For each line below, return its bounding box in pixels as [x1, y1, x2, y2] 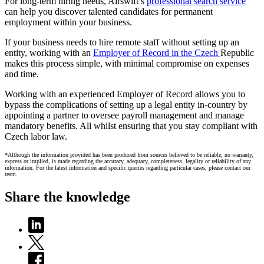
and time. [5, 69, 39, 80]
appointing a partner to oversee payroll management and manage [5, 110, 244, 121]
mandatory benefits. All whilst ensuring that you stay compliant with [5, 121, 258, 131]
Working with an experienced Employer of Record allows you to [5, 89, 245, 100]
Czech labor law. [5, 131, 67, 142]
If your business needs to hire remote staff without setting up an [5, 37, 239, 48]
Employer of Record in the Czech [93, 48, 220, 58]
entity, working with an [5, 48, 93, 58]
